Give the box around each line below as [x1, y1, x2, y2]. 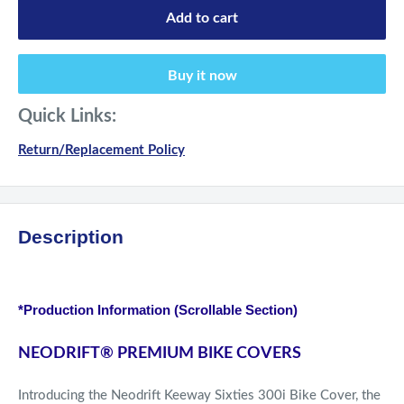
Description [18, 226, 124, 248]
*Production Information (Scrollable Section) [18, 302, 298, 318]
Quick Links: [18, 107, 116, 126]
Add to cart [166, 10, 238, 25]
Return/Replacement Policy [18, 143, 185, 158]
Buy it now [167, 68, 237, 83]
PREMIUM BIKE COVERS [114, 344, 301, 361]
